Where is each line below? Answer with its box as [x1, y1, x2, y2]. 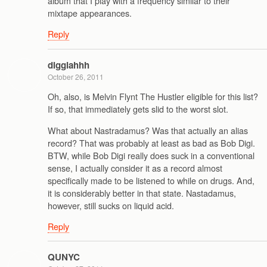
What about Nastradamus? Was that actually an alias [48, 123, 248, 136]
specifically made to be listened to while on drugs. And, [48, 173, 254, 187]
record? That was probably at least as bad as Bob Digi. [48, 136, 255, 149]
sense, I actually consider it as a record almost [48, 161, 222, 174]
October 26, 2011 [48, 71, 104, 82]
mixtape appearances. [48, 7, 132, 20]
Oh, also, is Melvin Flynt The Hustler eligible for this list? [48, 90, 258, 103]
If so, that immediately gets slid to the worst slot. [48, 103, 228, 116]
